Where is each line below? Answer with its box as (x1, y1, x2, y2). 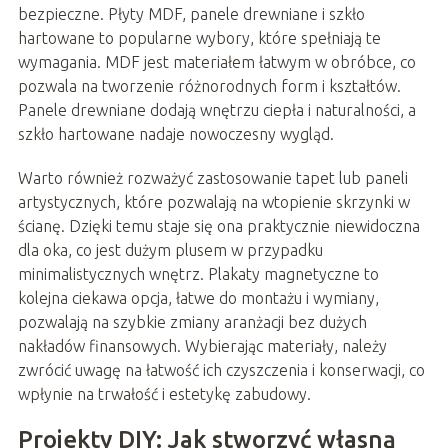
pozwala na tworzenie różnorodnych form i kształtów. (17, 76, 401, 95)
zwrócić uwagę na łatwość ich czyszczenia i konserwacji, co (17, 360, 425, 379)
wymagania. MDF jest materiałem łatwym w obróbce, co (17, 52, 416, 71)
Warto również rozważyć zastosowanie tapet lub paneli (17, 168, 408, 187)
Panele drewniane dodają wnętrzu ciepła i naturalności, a (17, 100, 416, 119)
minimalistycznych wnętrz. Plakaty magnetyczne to (17, 264, 379, 283)
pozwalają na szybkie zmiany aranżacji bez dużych (17, 312, 367, 331)
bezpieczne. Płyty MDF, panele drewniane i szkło (17, 4, 365, 23)
